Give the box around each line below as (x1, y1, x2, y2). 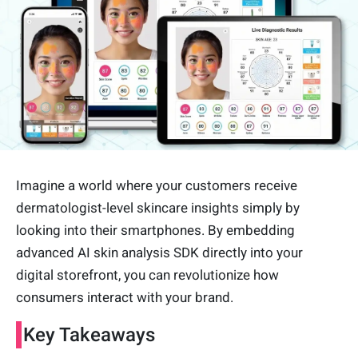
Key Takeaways (23, 324, 155, 347)
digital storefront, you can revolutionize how (16, 267, 279, 284)
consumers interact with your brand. (16, 289, 233, 306)
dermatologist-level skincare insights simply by (16, 200, 300, 217)
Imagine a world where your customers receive (16, 177, 297, 194)
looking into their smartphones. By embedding (16, 222, 295, 239)
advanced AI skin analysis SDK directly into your (16, 245, 303, 261)
